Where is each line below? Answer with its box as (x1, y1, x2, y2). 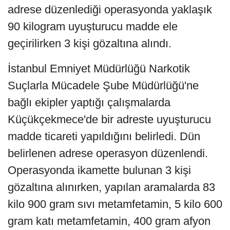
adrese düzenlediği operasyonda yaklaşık (8, 3, 212, 16)
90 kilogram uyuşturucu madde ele (8, 20, 178, 33)
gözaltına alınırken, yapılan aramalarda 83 (8, 180, 215, 194)
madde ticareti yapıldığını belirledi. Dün (8, 129, 200, 143)
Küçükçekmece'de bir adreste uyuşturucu (8, 112, 211, 126)
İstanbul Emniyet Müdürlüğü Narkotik (8, 62, 190, 75)
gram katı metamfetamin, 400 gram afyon (8, 214, 210, 227)
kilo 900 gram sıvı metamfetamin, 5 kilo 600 (8, 197, 222, 210)
